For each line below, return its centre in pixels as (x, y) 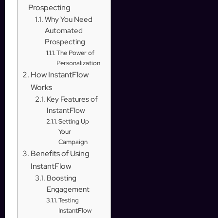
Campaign (73, 142)
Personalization (79, 63)
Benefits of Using (60, 153)
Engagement (68, 189)
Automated (64, 30)
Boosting (61, 178)
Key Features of (72, 99)
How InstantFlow (60, 74)
